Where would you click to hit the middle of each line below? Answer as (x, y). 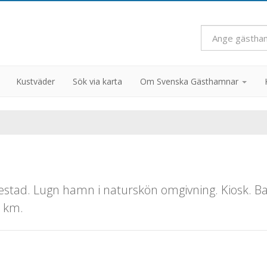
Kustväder (35, 81)
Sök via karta (97, 81)
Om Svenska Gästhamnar (190, 81)
